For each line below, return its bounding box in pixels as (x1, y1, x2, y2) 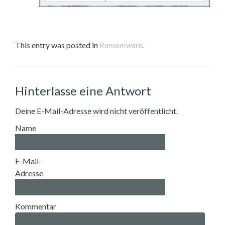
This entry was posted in (15, 40, 99, 50)
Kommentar (15, 201, 56, 211)
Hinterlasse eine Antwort (15, 83, 151, 98)
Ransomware (99, 40, 142, 50)
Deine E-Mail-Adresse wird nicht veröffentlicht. (15, 106, 178, 116)
